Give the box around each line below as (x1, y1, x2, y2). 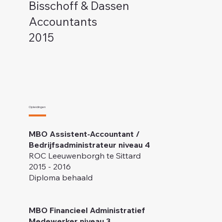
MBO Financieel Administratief (28, 205, 145, 216)
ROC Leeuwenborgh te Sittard (28, 151, 141, 161)
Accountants (28, 14, 97, 29)
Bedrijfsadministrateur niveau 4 (28, 140, 150, 150)
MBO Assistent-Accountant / (28, 129, 140, 139)
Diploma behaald (28, 172, 93, 183)
